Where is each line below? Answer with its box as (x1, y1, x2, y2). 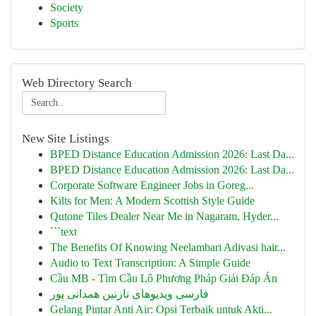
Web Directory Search (22, 76, 132, 90)
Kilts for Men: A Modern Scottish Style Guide (50, 195, 255, 207)
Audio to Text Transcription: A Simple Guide (50, 257, 250, 269)
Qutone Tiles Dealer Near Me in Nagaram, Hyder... (50, 210, 279, 222)
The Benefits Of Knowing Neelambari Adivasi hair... (50, 241, 286, 253)
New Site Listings (22, 132, 109, 145)
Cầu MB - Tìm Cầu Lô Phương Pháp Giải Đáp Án (50, 272, 277, 284)
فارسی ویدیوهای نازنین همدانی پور (50, 288, 209, 300)
